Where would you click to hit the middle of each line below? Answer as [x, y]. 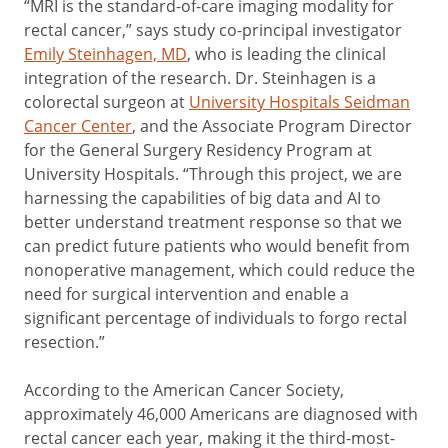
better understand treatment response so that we [213, 221]
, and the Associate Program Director [272, 125]
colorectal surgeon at [106, 101]
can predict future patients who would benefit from [217, 245]
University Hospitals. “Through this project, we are [213, 173]
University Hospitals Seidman [299, 101]
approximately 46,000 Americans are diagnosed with [221, 413]
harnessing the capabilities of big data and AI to [202, 197]
